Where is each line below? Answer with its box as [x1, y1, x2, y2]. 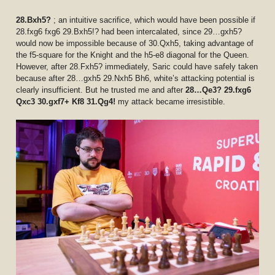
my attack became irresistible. [118, 96, 226, 106]
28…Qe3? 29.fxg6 [185, 85, 252, 95]
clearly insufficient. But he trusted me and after [16, 85, 186, 95]
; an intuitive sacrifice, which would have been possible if [53, 15, 256, 25]
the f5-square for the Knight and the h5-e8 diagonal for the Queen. [16, 50, 250, 60]
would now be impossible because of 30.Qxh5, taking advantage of [16, 38, 254, 48]
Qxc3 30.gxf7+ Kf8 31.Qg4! [16, 96, 118, 106]
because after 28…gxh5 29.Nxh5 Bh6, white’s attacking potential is [16, 73, 255, 83]
